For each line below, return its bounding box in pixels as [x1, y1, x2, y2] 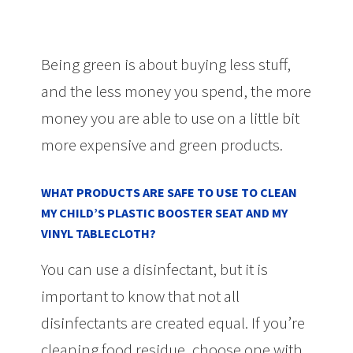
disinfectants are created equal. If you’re [41, 311, 306, 333]
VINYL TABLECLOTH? [41, 225, 157, 241]
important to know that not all [41, 284, 240, 307]
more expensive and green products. [41, 133, 284, 155]
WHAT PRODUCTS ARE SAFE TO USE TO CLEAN [41, 184, 298, 200]
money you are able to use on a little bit [41, 106, 300, 128]
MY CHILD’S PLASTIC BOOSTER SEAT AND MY [41, 204, 288, 221]
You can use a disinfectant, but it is [41, 258, 269, 280]
